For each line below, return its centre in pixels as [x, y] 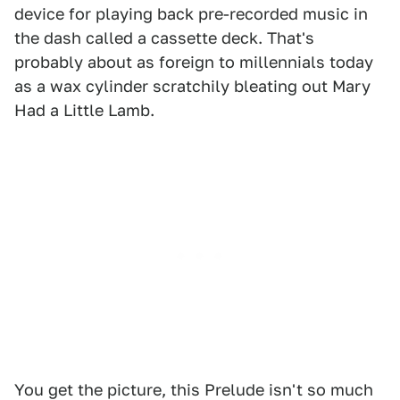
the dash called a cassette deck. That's [164, 38]
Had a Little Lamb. [84, 110]
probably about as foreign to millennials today [194, 62]
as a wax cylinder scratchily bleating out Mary [192, 86]
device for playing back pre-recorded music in [191, 14]
